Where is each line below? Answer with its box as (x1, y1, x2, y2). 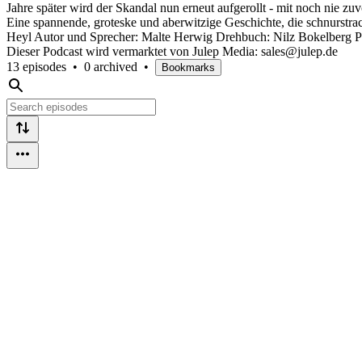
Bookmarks (162, 61, 215, 74)
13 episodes (6, 59, 66, 74)
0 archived (84, 59, 137, 74)
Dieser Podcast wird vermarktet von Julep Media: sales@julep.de (6, 44, 338, 58)
